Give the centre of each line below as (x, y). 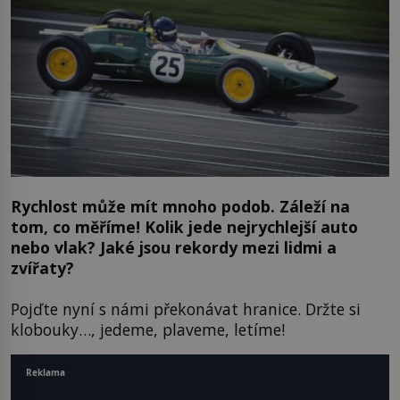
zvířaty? (42, 268)
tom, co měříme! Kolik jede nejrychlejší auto (184, 227)
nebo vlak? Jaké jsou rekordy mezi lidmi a (174, 248)
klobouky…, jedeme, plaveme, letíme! (148, 329)
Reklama (46, 372)
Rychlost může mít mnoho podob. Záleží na (180, 207)
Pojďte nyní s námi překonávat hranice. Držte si (186, 308)
